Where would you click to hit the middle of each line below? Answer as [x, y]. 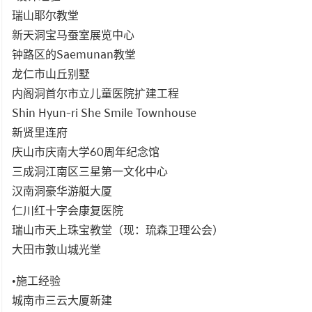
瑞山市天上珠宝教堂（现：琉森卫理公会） [118, 229]
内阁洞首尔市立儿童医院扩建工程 [95, 93]
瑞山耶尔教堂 [45, 15]
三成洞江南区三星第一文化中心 [90, 171]
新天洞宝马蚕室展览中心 [73, 34]
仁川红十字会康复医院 [68, 210]
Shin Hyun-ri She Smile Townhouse [104, 112]
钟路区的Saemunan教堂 [74, 54]
